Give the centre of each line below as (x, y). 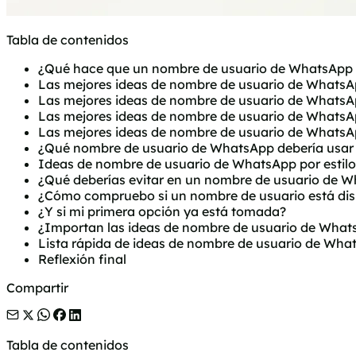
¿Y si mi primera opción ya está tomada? (162, 212)
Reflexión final (82, 259)
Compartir (37, 288)
